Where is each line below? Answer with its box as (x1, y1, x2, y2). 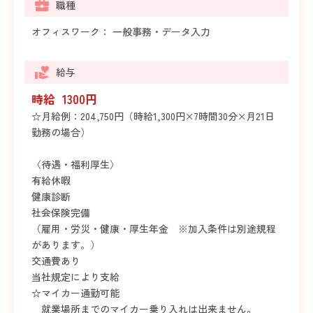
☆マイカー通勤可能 (31, 286, 129, 300)
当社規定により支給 (31, 270, 119, 284)
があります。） (31, 238, 100, 252)
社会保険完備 (31, 205, 90, 220)
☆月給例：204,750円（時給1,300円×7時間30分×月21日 (31, 109, 275, 124)
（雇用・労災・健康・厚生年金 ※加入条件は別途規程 (31, 221, 276, 236)
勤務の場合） (31, 125, 90, 140)
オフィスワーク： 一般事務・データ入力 (31, 24, 210, 39)
